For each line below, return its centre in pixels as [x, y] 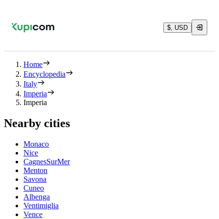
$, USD [177, 27]
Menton [35, 170]
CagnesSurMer [47, 161]
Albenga [37, 197]
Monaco [36, 144]
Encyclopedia [44, 74]
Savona [35, 179]
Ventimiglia [41, 205]
